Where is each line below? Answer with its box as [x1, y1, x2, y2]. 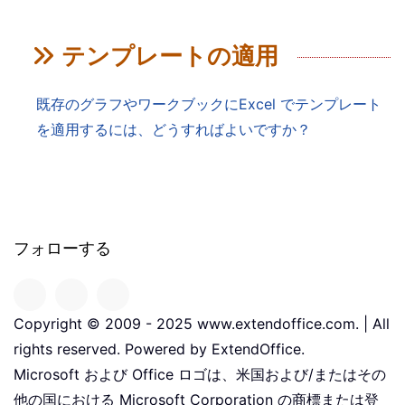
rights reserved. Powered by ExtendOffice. [14, 340, 305, 359]
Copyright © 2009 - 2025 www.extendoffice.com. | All [14, 315, 390, 334]
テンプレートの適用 [61, 41, 278, 73]
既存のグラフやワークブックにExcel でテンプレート [36, 95, 381, 114]
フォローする [14, 239, 111, 259]
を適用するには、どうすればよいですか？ [36, 120, 311, 139]
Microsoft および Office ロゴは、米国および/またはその [14, 365, 386, 384]
